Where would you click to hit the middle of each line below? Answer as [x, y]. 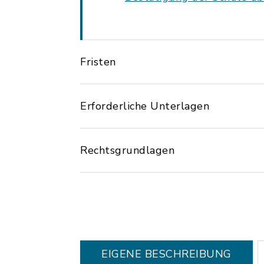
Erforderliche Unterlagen [145, 106]
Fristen [98, 62]
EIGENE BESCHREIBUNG [166, 254]
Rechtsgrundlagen [127, 150]
